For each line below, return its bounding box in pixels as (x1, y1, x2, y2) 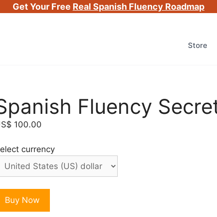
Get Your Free (13, 1, 73, 12)
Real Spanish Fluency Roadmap (73, 1, 204, 12)
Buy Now (4, 195, 40, 205)
